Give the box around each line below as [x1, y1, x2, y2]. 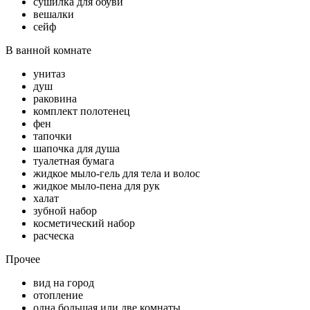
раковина [33, 92, 77, 104]
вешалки [33, 8, 74, 20]
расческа [33, 229, 74, 241]
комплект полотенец [33, 104, 130, 117]
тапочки [33, 129, 72, 142]
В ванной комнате [6, 44, 91, 56]
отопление [33, 289, 83, 301]
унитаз [33, 67, 65, 80]
